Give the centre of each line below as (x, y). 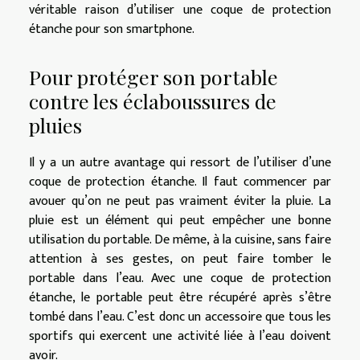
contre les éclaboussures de (153, 100)
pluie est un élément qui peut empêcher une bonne (180, 220)
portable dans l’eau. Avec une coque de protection (180, 278)
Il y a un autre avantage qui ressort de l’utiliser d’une (180, 162)
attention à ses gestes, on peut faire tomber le (180, 259)
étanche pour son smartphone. (113, 30)
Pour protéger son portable (153, 76)
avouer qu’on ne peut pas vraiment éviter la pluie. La (180, 201)
